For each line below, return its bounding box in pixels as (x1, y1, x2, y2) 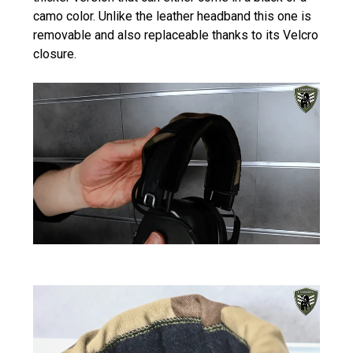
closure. (33, 46, 76, 62)
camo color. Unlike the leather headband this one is (33, 9, 311, 24)
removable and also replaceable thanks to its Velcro (33, 28, 318, 43)
